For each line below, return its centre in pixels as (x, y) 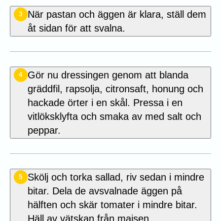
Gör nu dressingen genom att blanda (108, 75)
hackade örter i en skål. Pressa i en (105, 102)
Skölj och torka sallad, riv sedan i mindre (116, 177)
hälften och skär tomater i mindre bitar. (112, 204)
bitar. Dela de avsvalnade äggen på (105, 191)
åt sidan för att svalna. (76, 28)
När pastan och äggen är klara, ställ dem (117, 14)
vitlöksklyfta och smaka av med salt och (114, 116)
